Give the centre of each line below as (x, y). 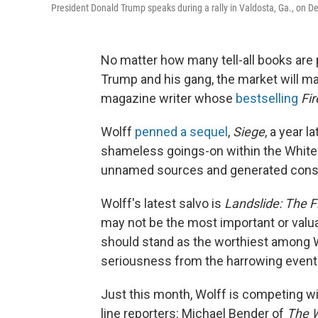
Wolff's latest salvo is (163, 203)
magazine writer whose (168, 98)
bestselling (267, 98)
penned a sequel (181, 132)
